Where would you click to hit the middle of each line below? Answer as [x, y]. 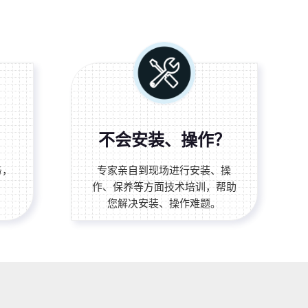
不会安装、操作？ [164, 140]
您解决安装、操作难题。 [164, 203]
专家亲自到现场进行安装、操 [164, 170]
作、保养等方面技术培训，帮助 [164, 186]
